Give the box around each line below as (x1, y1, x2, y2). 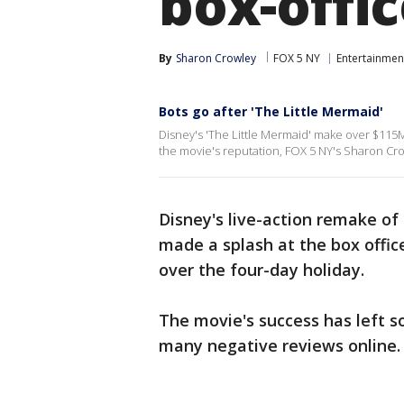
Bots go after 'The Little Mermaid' (159, 103, 383, 120)
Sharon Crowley (176, 50, 256, 66)
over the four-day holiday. (159, 259, 369, 280)
